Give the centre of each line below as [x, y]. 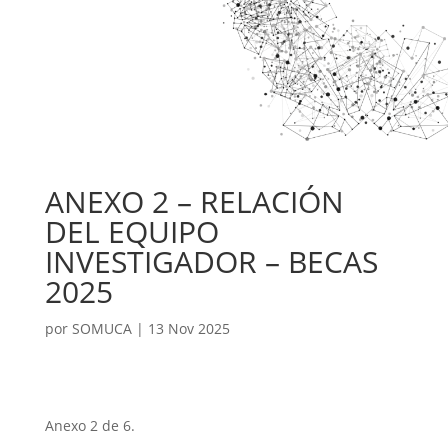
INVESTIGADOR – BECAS [211, 261]
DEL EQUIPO [131, 231]
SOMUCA [101, 328]
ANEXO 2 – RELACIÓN [194, 201]
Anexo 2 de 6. [89, 425]
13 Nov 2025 [188, 328]
